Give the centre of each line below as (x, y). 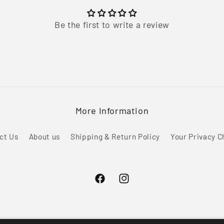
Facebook (111, 184)
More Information (112, 110)
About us (44, 137)
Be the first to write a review (112, 24)
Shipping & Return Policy (115, 137)
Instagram (136, 184)
